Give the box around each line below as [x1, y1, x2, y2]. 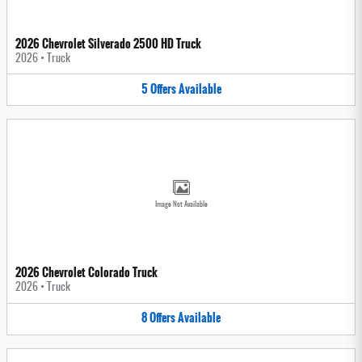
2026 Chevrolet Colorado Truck [15, 263, 158, 282]
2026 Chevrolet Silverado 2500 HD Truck [15, 34, 201, 53]
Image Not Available [154, 201, 208, 209]
